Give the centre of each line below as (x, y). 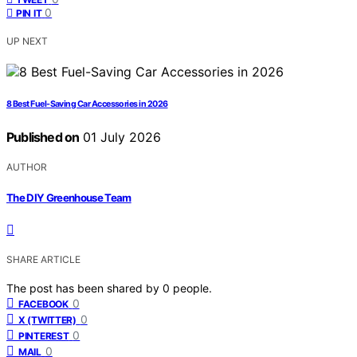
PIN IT (29, 14)
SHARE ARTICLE (43, 259)
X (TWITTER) (47, 320)
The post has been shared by (84, 288)
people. (192, 288)
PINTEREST (44, 335)
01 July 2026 (120, 137)
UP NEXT (27, 41)
